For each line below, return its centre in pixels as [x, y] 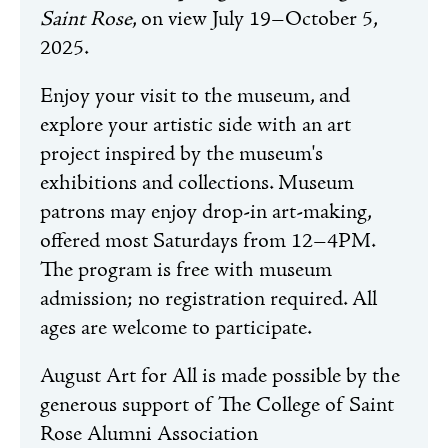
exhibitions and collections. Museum [197, 184]
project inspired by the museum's [181, 155]
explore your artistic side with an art [195, 126]
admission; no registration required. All [208, 300]
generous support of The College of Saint [217, 406]
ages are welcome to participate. [176, 329]
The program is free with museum [186, 271]
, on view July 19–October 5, [254, 19]
